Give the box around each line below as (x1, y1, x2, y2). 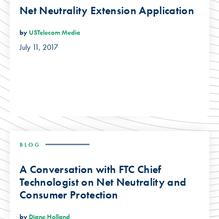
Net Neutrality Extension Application (20, 3, 194, 18)
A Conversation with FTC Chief (20, 162, 161, 176)
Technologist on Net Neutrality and (20, 175, 187, 189)
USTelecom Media (29, 28, 80, 37)
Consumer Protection (20, 187, 118, 202)
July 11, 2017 (20, 42, 58, 53)
